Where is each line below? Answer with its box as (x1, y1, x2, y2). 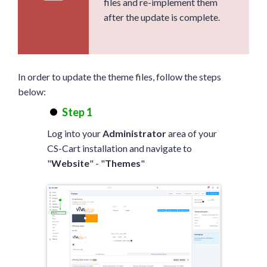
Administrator (102, 127, 166, 139)
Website (51, 157, 89, 169)
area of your (166, 127, 217, 139)
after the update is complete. (104, 11, 220, 23)
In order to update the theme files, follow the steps (18, 70, 221, 82)
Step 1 (61, 105, 92, 119)
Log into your (46, 127, 103, 139)
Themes (104, 157, 141, 169)
